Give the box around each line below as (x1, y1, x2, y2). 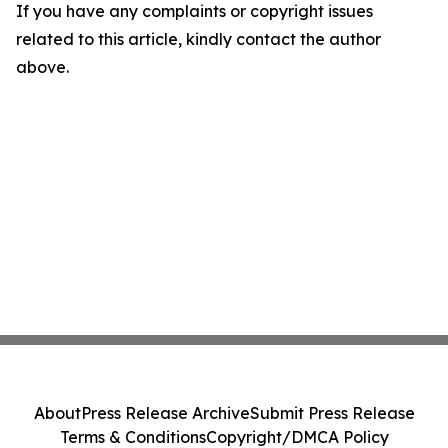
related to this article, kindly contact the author (16, 29, 381, 50)
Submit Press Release (249, 403, 415, 423)
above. (16, 57, 69, 78)
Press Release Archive (80, 403, 250, 423)
